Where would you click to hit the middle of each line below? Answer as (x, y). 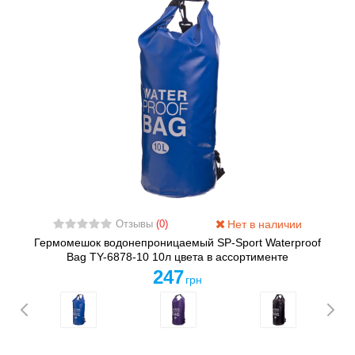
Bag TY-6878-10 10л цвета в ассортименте (177, 257)
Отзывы (136, 225)
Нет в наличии (263, 225)
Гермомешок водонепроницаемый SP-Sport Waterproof (177, 243)
